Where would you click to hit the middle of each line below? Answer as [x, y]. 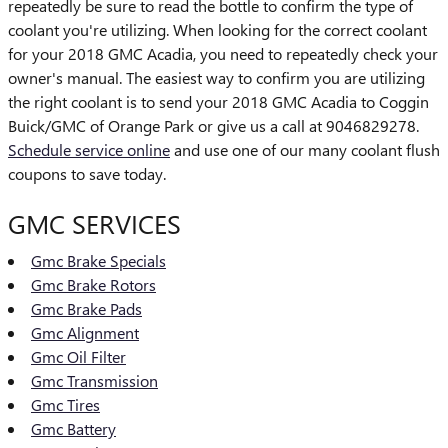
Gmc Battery [73, 428]
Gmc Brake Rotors [93, 284]
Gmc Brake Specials [98, 260]
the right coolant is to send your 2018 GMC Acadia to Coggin [218, 101]
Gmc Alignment [85, 332]
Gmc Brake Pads [86, 308]
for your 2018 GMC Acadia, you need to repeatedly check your [223, 53]
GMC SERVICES [94, 222]
